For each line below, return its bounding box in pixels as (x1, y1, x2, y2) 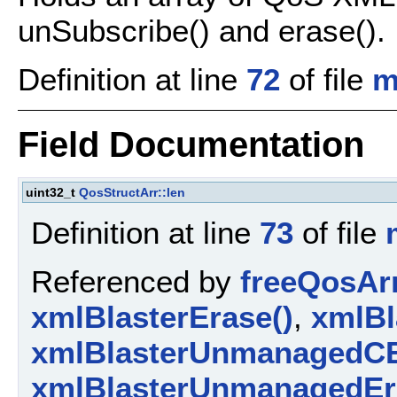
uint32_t (26, 184, 79, 199)
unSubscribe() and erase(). (18, 13, 385, 49)
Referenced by (31, 263, 240, 299)
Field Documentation (18, 124, 364, 164)
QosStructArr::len (79, 184, 185, 199)
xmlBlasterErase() (31, 299, 293, 334)
